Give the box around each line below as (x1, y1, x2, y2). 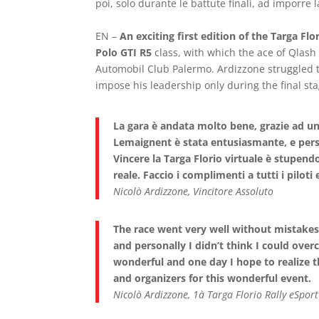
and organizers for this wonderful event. (113, 271, 312, 285)
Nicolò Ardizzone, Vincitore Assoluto (113, 184, 274, 198)
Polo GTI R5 (95, 46, 155, 59)
